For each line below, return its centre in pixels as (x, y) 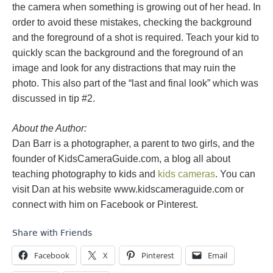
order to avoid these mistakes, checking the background (132, 22)
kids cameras (186, 174)
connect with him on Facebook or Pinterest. (105, 204)
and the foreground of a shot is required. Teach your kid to (136, 37)
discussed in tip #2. (54, 98)
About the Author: (49, 128)
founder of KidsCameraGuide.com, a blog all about (121, 159)
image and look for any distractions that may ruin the (124, 68)
